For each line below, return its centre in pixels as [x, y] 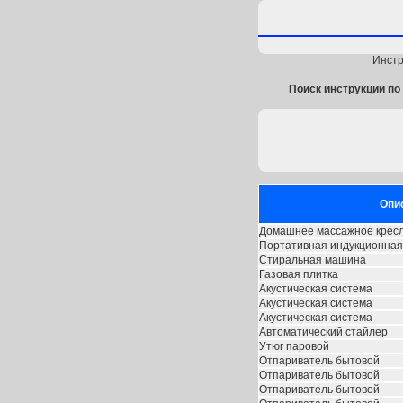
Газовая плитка [299, 274]
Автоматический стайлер [323, 332]
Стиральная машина [313, 260]
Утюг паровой [294, 346]
